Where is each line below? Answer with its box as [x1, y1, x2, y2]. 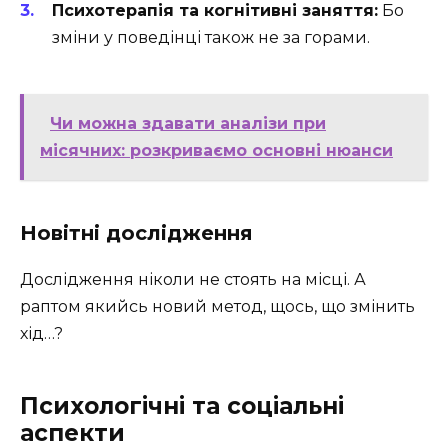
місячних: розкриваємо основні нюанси [40, 141, 393, 161]
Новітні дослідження [20, 221, 253, 246]
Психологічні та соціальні [20, 392, 344, 421]
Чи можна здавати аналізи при [50, 114, 326, 134]
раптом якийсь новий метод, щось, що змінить [20, 297, 415, 317]
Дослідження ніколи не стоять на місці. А [20, 270, 366, 290]
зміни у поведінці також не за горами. [52, 28, 370, 48]
